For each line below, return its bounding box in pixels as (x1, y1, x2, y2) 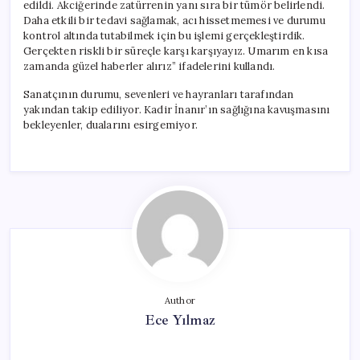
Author (164, 294, 196, 306)
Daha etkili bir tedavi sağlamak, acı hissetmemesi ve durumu (23, 13, 325, 27)
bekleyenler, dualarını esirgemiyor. (23, 117, 198, 132)
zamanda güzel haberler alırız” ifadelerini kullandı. (23, 59, 276, 73)
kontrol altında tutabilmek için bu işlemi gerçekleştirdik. (23, 28, 305, 43)
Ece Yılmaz (145, 310, 215, 329)
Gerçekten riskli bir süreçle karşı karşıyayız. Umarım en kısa (23, 43, 329, 58)
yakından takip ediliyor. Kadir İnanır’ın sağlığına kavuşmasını (23, 102, 330, 117)
